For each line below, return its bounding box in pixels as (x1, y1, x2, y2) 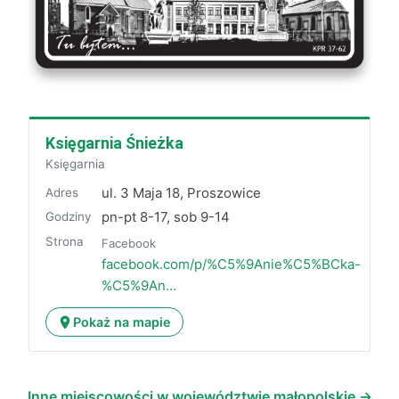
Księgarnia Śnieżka (45, 133, 183, 152)
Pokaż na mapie (73, 313, 172, 330)
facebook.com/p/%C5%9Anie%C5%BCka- (102, 255, 362, 273)
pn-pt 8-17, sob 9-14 (102, 208, 231, 225)
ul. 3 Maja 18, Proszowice (102, 183, 262, 201)
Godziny (45, 209, 91, 224)
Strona (45, 233, 84, 248)
